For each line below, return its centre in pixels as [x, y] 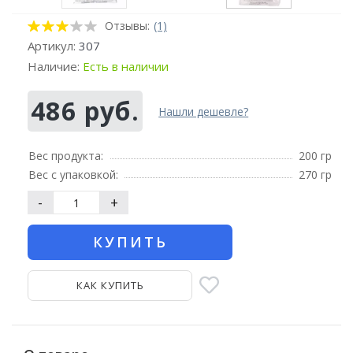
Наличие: [55, 67]
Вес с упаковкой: [73, 175]
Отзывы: [127, 26]
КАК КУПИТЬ [110, 286]
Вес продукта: [66, 156]
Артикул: [53, 46]
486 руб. [85, 111]
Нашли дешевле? [204, 111]
